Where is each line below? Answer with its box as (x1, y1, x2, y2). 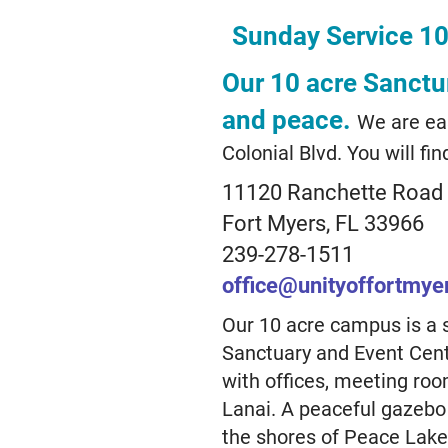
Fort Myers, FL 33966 (221, 208, 424, 237)
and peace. (221, 102, 357, 136)
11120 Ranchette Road (221, 177, 443, 206)
